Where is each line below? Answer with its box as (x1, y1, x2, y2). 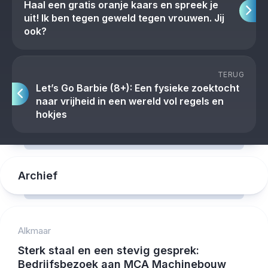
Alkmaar (18, 225, 51, 237)
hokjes (36, 108, 67, 121)
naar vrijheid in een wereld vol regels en (36, 95, 224, 108)
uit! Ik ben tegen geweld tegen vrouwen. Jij (24, 12, 224, 25)
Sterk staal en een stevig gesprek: (18, 244, 199, 257)
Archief (18, 169, 57, 182)
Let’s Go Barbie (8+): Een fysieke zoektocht (36, 82, 239, 95)
